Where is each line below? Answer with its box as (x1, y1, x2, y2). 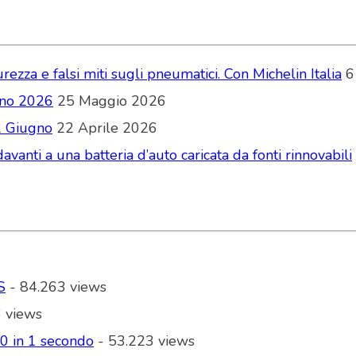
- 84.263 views (6, 277, 106, 297)
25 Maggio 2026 (57, 91, 166, 111)
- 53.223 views (94, 331, 195, 351)
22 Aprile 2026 (56, 118, 157, 138)
